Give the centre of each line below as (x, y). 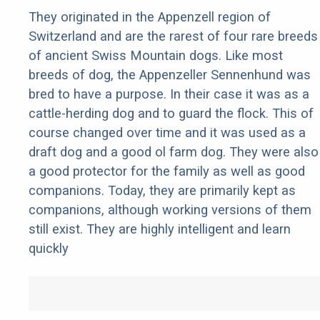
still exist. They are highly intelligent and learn (160, 229)
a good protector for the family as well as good (167, 171)
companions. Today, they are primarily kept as (162, 191)
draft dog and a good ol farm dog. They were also (174, 152)
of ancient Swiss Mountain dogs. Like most (156, 56)
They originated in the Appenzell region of (150, 17)
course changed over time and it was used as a (167, 133)
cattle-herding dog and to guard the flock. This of (171, 114)
